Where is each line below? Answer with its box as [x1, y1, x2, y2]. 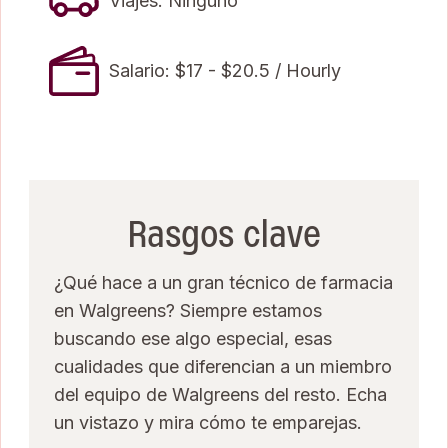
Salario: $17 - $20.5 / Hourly [109, 59, 341, 81]
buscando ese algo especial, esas [54, 327, 332, 349]
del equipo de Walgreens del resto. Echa [54, 383, 387, 405]
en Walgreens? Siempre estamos [54, 299, 322, 321]
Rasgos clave [127, 209, 321, 259]
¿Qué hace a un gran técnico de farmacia [54, 271, 393, 293]
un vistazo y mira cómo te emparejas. [54, 411, 362, 433]
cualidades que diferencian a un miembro [54, 355, 392, 377]
